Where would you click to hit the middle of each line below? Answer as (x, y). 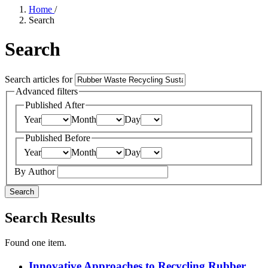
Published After (55, 105)
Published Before (58, 138)
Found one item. (36, 243)
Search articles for (40, 79)
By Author (36, 171)
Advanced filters (47, 91)
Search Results (50, 217)
